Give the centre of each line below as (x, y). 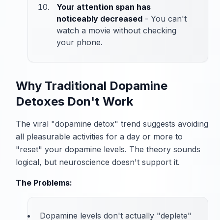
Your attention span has (104, 7)
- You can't (165, 19)
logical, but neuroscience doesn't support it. (98, 162)
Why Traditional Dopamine (92, 86)
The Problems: (44, 183)
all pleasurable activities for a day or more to (99, 137)
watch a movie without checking (116, 31)
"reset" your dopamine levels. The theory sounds (108, 150)
